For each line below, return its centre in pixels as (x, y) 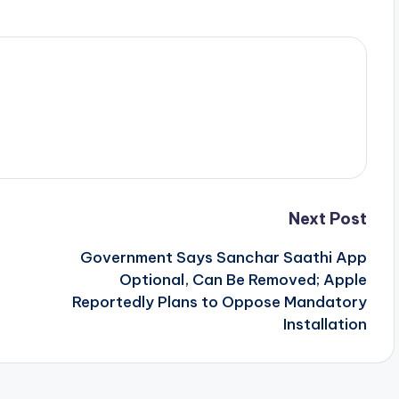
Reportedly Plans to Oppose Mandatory (219, 302)
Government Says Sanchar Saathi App (223, 257)
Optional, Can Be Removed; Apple (243, 280)
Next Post (327, 219)
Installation (325, 324)
